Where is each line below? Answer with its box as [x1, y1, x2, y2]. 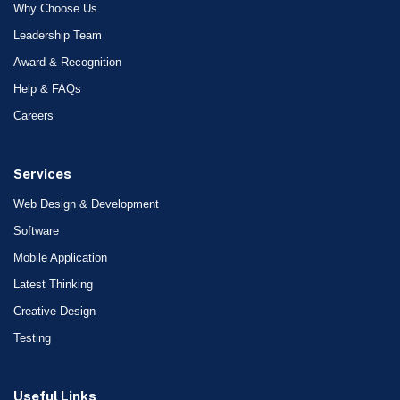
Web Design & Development [13, 197, 159, 212]
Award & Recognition [13, 55, 121, 70]
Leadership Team [13, 29, 102, 43]
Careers [13, 109, 54, 123]
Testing [13, 331, 51, 346]
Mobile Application [13, 251, 107, 265]
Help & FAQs [13, 82, 81, 96]
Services [13, 166, 71, 182]
